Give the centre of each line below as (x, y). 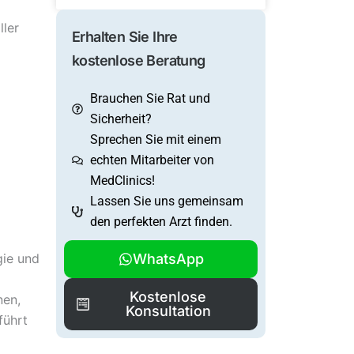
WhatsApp (168, 259)
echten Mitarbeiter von (152, 160)
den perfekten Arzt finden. (161, 222)
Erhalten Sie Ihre (125, 37)
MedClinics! (122, 181)
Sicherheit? (121, 119)
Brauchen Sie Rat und (150, 99)
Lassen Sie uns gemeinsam (166, 201)
